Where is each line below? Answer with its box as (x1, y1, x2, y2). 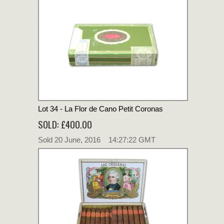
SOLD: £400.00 (38, 116, 92, 131)
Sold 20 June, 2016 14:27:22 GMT (38, 135, 155, 144)
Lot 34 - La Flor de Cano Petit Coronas (38, 104, 163, 113)
